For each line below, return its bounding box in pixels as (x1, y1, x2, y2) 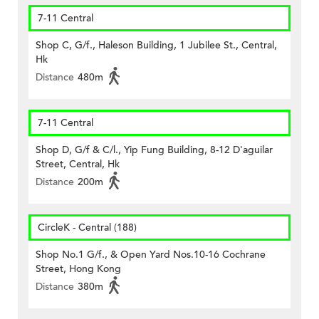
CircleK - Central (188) (38, 221, 137, 235)
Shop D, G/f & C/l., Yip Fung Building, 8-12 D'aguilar (36, 143, 273, 157)
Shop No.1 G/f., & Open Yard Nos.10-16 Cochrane (36, 248, 266, 262)
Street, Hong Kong (36, 262, 121, 276)
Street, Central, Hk (36, 157, 120, 172)
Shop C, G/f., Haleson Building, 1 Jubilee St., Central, (36, 38, 277, 53)
